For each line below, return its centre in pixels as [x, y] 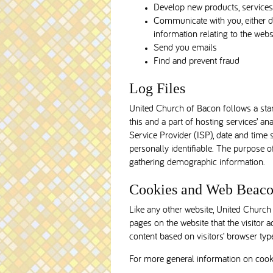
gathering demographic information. [197, 163]
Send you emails [185, 48]
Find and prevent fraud [197, 62]
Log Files [157, 89]
